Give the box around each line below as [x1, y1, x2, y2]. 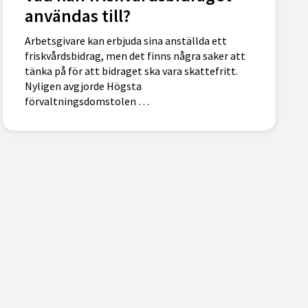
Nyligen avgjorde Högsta [25, 79, 142, 93]
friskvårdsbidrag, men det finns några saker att [25, 49, 246, 63]
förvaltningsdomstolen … [25, 94, 150, 109]
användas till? [25, 4, 131, 27]
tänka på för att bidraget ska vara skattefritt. [25, 64, 239, 78]
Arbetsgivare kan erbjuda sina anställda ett [25, 34, 228, 48]
